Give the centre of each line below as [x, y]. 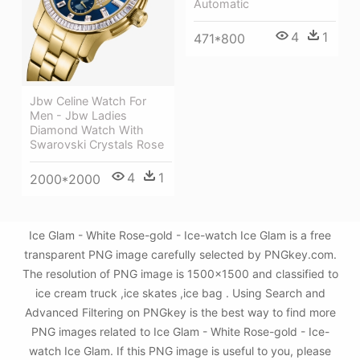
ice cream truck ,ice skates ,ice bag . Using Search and [180, 293]
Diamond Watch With [87, 129]
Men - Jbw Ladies [78, 115]
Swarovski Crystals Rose [97, 144]
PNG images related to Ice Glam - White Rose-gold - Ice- [180, 331]
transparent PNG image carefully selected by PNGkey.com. [180, 254]
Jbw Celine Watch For [88, 100]
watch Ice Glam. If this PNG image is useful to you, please [180, 351]
